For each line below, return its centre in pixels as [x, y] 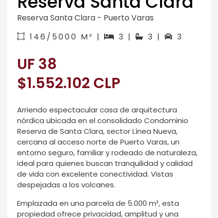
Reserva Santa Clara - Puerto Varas [85, 18]
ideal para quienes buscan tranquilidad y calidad [105, 163]
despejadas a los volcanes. [66, 185]
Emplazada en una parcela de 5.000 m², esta [98, 203]
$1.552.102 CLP [69, 83]
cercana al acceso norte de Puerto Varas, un [98, 142]
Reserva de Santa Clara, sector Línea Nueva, [97, 131]
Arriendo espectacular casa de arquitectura [97, 110]
